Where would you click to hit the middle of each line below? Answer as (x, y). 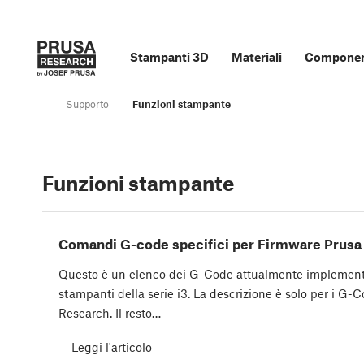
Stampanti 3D (169, 57)
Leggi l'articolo (112, 347)
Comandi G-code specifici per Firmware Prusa (210, 244)
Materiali (257, 57)
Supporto (87, 104)
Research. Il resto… (110, 313)
